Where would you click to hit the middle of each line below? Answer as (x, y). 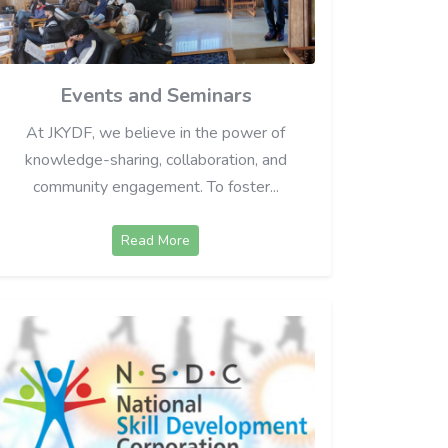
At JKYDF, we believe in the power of (156, 132)
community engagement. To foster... (155, 186)
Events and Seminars (155, 95)
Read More (156, 240)
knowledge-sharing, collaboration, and (155, 159)
